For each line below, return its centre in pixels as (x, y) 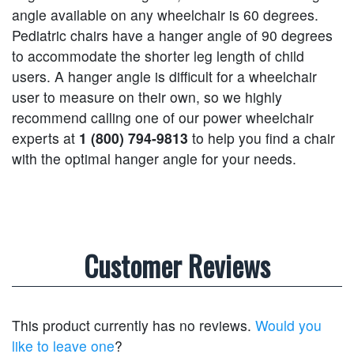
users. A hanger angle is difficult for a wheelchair (164, 76)
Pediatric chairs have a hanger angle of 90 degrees (172, 35)
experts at (45, 137)
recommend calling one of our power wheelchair (163, 117)
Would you (288, 325)
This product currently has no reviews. (134, 325)
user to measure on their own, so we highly (147, 96)
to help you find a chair (262, 137)
